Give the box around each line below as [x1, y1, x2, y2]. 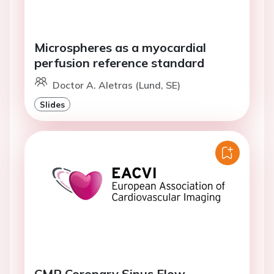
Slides [40, 99, 65, 109]
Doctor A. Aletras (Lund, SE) [53, 79, 180, 91]
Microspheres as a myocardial [34, 40, 206, 55]
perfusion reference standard [34, 55, 204, 70]
